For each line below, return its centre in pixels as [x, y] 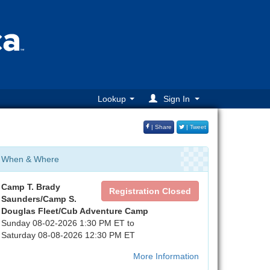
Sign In [177, 99]
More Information [166, 256]
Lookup [112, 99]
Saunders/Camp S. [39, 199]
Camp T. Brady [31, 187]
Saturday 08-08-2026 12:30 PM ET [68, 235]
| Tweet [195, 127]
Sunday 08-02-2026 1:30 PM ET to [68, 223]
